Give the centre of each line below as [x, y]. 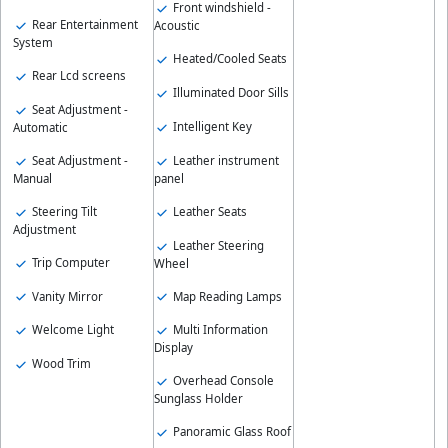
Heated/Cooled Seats [228, 59]
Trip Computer [69, 262]
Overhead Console [221, 381]
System [33, 42]
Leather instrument [224, 160]
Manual [32, 178]
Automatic [40, 127]
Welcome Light [71, 330]
